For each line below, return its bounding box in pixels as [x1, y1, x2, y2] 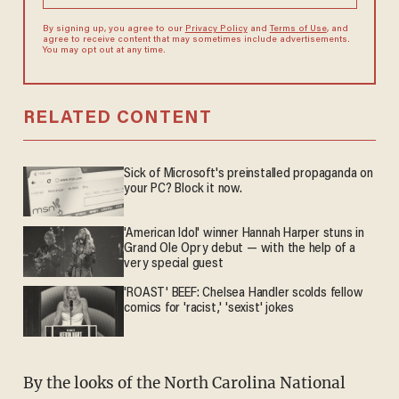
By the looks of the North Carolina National [22, 373, 34, 394]
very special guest [124, 256, 224, 271]
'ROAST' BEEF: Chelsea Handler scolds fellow [124, 286, 363, 300]
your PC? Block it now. [124, 182, 242, 196]
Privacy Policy [184, 24, 248, 34]
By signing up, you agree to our [42, 24, 185, 34]
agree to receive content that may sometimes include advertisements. [42, 35, 350, 45]
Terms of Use [269, 24, 327, 34]
